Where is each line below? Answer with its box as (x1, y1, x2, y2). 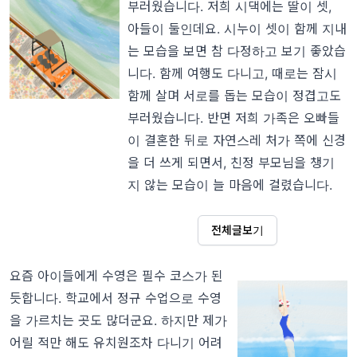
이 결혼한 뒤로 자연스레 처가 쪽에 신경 (127, 132, 346, 149)
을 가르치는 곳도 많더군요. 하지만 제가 (10, 312, 227, 329)
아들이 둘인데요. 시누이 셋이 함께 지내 (127, 21, 347, 37)
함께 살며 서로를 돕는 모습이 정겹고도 (127, 88, 341, 104)
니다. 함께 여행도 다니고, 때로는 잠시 (127, 65, 337, 82)
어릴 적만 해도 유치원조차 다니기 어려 (10, 335, 222, 351)
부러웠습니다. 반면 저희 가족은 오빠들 (127, 110, 339, 127)
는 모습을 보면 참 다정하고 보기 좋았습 (127, 43, 346, 60)
